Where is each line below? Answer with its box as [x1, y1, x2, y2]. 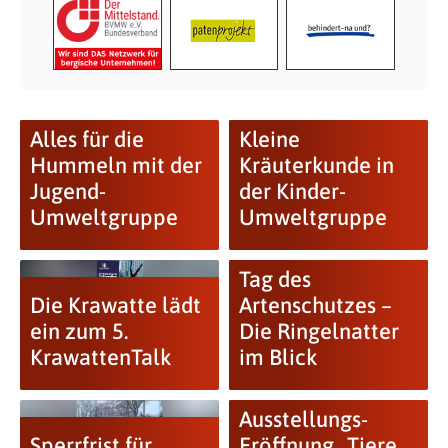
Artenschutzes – [238, 292, 392, 319]
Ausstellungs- [238, 406, 368, 433]
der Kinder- [238, 178, 346, 205]
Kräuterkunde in [238, 152, 394, 179]
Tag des [238, 266, 311, 293]
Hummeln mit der [29, 152, 202, 179]
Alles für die [29, 126, 144, 153]
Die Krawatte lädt [29, 292, 201, 319]
